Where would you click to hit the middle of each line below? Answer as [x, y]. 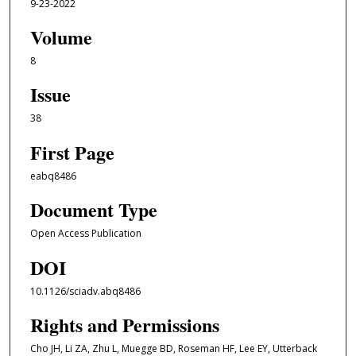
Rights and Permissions [124, 325]
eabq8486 [53, 176]
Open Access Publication [85, 234]
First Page [72, 152]
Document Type [93, 210]
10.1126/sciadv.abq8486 [85, 291]
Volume [61, 37]
